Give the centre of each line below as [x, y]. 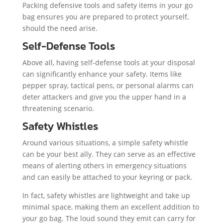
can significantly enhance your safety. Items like [102, 74]
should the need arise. [60, 28]
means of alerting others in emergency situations [104, 165]
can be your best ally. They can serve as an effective [109, 154]
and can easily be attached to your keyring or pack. [107, 177]
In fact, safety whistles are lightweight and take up [106, 195]
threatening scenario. [58, 108]
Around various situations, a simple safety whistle [105, 142]
